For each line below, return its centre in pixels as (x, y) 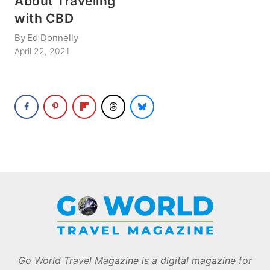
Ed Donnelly (53, 38)
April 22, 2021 (42, 51)
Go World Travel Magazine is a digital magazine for (135, 261)
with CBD (44, 18)
